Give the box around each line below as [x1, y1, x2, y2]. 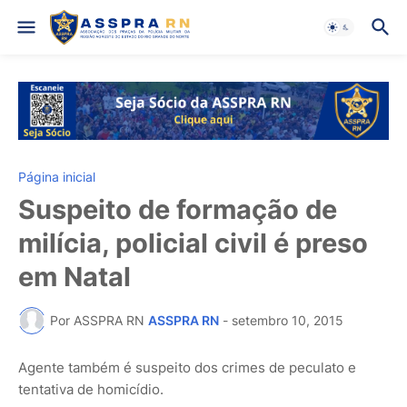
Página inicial [18, 168, 95, 184]
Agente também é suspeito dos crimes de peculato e [18, 358, 356, 376]
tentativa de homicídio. [18, 380, 164, 398]
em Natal [18, 260, 131, 293]
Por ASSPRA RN [50, 313, 144, 329]
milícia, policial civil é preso [18, 226, 368, 259]
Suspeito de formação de [18, 193, 337, 225]
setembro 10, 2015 [232, 313, 343, 329]
